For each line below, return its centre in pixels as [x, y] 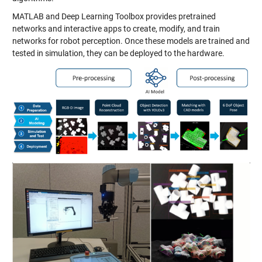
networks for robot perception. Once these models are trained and [131, 41]
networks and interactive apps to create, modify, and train [116, 28]
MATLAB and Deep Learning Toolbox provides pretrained [114, 16]
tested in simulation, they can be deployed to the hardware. [118, 53]
